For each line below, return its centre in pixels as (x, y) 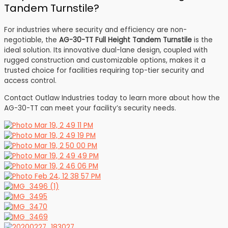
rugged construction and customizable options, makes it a (105, 61)
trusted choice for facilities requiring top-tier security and (104, 71)
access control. (30, 81)
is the (202, 40)
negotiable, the (32, 40)
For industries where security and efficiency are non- (95, 30)
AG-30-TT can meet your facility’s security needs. (90, 108)
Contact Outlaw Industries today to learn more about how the (112, 98)
